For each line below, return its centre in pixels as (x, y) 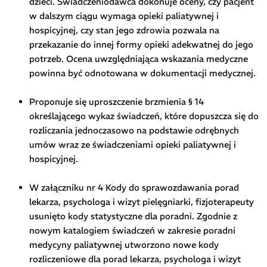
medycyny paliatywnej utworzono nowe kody (124, 244)
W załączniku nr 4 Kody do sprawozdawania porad (134, 187)
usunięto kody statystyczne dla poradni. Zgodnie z (133, 216)
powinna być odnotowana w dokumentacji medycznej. (142, 73)
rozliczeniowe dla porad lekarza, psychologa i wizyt (135, 259)
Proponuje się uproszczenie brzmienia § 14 (116, 101)
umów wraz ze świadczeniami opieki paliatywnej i (132, 144)
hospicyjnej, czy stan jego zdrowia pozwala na (124, 30)
